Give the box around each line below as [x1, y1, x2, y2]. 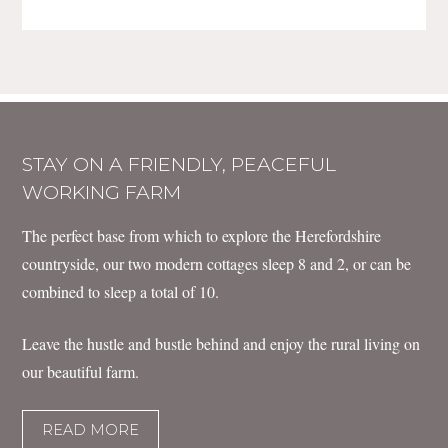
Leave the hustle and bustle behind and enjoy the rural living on [22, 333, 421, 355]
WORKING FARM [22, 180, 182, 205]
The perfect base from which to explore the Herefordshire [22, 225, 382, 247]
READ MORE [42, 420, 140, 439]
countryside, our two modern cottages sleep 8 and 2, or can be [22, 253, 412, 275]
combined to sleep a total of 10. [22, 281, 220, 303]
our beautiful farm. [22, 361, 140, 383]
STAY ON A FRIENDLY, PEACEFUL [22, 152, 337, 177]
